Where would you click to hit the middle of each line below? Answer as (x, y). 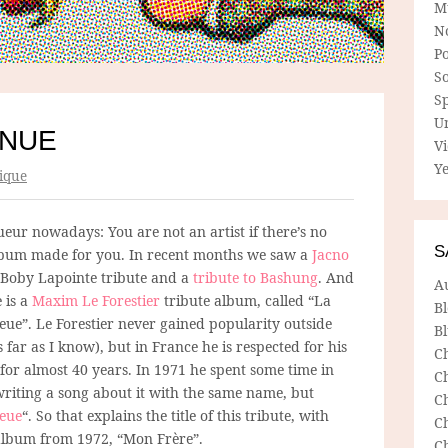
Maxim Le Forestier (96, 300)
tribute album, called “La (245, 300)
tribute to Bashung (255, 277)
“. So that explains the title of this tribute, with (175, 415)
